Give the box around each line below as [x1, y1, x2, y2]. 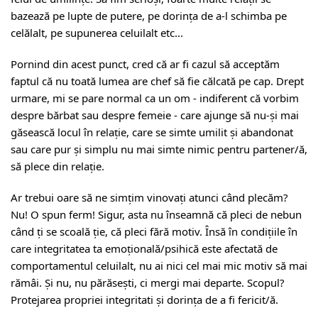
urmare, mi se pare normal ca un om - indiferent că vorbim [11, 91, 299, 105]
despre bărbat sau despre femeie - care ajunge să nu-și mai [11, 108, 299, 122]
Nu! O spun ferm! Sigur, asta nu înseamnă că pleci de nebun [11, 207, 302, 221]
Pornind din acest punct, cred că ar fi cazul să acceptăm [11, 57, 280, 71]
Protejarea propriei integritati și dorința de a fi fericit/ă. [11, 292, 278, 307]
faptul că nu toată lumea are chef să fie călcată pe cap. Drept [11, 74, 304, 88]
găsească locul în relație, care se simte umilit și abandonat [11, 125, 293, 139]
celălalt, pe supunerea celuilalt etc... [11, 26, 183, 40]
